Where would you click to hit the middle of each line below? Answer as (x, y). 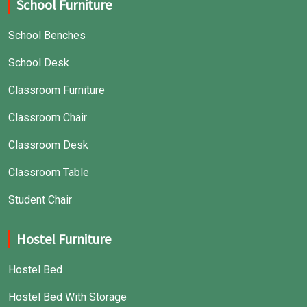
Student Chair (40, 200)
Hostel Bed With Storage (67, 297)
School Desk (39, 63)
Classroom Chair (48, 118)
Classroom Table (49, 172)
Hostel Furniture (64, 239)
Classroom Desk (48, 145)
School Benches (47, 35)
